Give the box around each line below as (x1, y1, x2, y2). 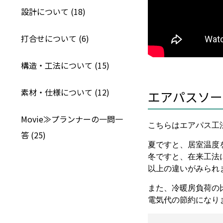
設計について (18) (21, 5, 86, 17)
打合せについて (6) (21, 32, 89, 44)
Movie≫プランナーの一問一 (21, 113, 123, 125)
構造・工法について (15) (21, 59, 110, 71)
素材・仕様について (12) (21, 86, 110, 98)
